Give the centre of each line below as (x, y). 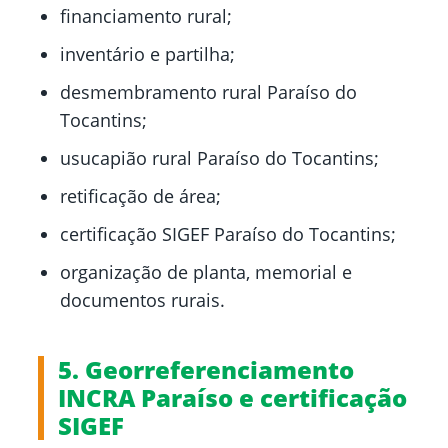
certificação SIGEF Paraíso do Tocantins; (228, 234)
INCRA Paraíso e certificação (232, 398)
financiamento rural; (146, 16)
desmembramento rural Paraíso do (208, 92)
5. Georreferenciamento (206, 370)
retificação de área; (140, 196)
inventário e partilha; (147, 54)
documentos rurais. (142, 300)
